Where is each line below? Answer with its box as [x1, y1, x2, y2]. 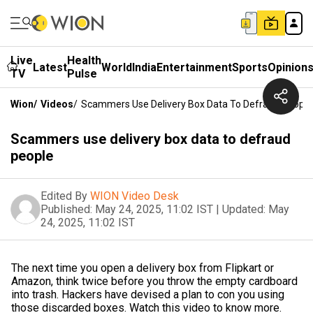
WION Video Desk [90, 189, 179, 203]
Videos [41, 99, 73, 110]
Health [67, 54, 101, 67]
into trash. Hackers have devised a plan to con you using [11, 288, 284, 301]
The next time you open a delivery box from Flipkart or [11, 261, 274, 275]
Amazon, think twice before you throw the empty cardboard [11, 275, 298, 288]
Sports [232, 60, 268, 74]
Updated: [222, 203, 265, 216]
